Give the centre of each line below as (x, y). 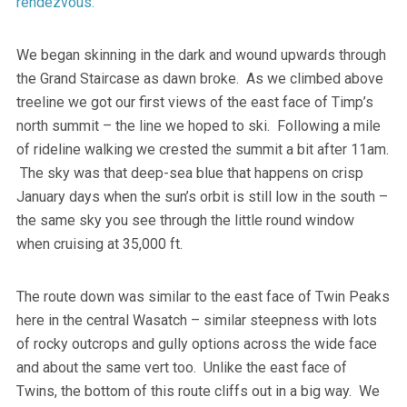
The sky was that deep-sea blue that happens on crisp (189, 173)
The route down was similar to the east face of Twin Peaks (203, 296)
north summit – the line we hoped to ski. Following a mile (198, 125)
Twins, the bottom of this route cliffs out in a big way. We (198, 391)
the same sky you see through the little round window (185, 220)
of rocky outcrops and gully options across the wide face (196, 343)
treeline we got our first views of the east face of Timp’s (194, 102)
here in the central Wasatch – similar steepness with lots (196, 320)
